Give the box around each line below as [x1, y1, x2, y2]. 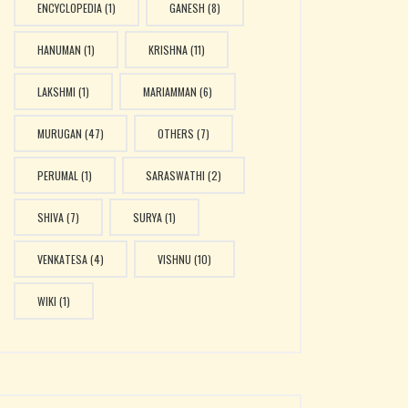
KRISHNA [148, 42, 188, 58]
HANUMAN [36, 42, 81, 58]
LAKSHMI [36, 84, 76, 100]
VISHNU [157, 251, 191, 268]
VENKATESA [36, 251, 87, 268]
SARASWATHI [145, 168, 205, 184]
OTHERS [157, 126, 194, 142]
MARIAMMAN [142, 84, 197, 100]
